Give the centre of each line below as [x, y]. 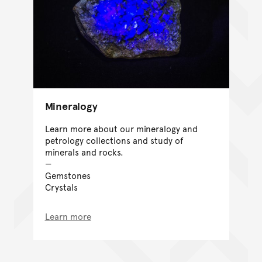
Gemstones [68, 175]
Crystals [61, 187]
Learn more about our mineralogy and [121, 129]
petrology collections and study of [114, 140]
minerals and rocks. [84, 152]
